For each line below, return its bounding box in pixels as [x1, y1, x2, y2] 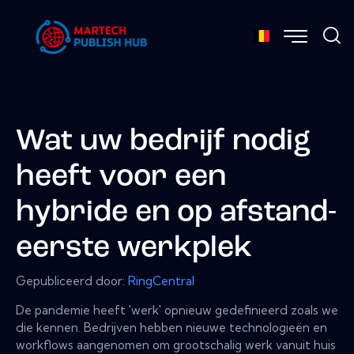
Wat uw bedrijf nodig [16, 127, 311, 157]
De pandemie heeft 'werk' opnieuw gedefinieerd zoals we [16, 302, 338, 318]
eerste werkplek [16, 234, 252, 264]
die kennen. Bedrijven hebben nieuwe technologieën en [16, 319, 327, 335]
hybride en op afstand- [16, 198, 337, 228]
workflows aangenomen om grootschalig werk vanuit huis [16, 337, 336, 352]
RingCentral [128, 273, 194, 288]
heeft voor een [16, 163, 226, 193]
